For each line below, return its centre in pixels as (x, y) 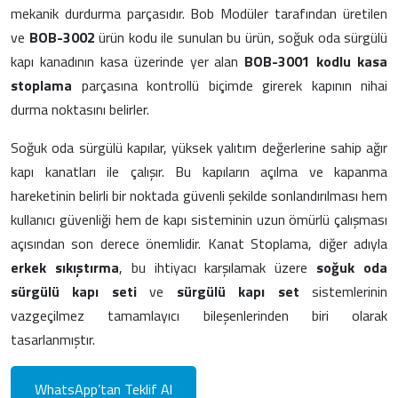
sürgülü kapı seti (74, 291)
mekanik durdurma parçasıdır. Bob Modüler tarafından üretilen (199, 13)
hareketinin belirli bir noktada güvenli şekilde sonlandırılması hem (199, 195)
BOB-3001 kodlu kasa (316, 61)
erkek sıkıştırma (65, 267)
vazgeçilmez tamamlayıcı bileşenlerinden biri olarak (199, 315)
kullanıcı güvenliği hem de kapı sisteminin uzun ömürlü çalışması (199, 219)
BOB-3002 (62, 37)
